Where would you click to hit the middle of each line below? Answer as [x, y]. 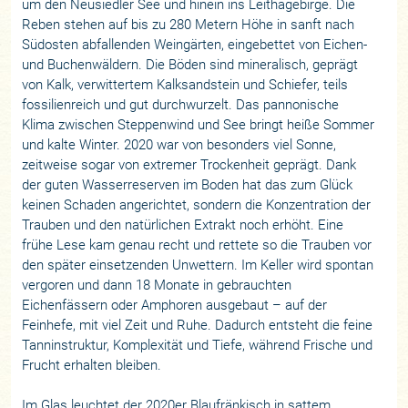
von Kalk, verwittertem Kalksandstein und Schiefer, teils [185, 85]
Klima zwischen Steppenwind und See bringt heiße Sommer [199, 125]
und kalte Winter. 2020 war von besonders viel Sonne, [179, 145]
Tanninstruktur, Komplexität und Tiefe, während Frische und [198, 345]
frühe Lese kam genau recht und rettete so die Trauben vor [197, 245]
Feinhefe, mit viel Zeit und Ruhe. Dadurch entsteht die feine [198, 325]
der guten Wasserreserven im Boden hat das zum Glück [188, 185]
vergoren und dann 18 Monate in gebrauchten [157, 285]
